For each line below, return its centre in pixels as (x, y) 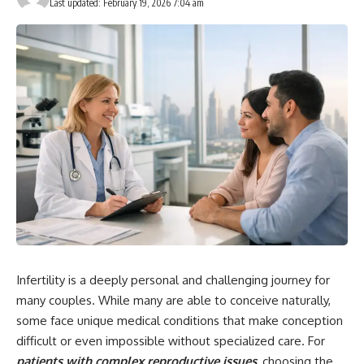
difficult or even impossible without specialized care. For (171, 340)
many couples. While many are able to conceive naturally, (173, 300)
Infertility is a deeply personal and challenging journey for (173, 279)
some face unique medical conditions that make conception (180, 320)
